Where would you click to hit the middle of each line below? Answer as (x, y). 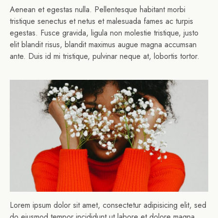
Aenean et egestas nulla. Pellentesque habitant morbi (98, 10)
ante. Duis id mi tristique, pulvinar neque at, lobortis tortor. (105, 56)
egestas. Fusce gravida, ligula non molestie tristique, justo (104, 33)
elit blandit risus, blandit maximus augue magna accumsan (103, 45)
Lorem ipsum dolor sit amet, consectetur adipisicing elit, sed (108, 205)
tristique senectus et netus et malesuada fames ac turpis (101, 21)
